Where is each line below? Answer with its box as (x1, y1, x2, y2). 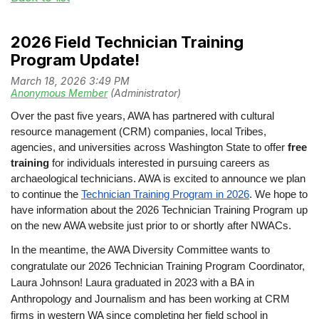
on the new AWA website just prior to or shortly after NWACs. (11, 219, 291, 231)
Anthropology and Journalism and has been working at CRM (11, 293, 290, 305)
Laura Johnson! (11, 276, 85, 288)
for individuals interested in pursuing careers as (52, 157, 270, 169)
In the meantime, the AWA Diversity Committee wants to (11, 244, 270, 256)
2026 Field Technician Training (11, 33, 244, 51)
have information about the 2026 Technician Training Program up (11, 204, 308, 216)
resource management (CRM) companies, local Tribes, (11, 125, 266, 137)
